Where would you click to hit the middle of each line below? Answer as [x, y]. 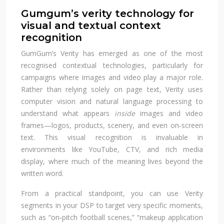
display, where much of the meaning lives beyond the [112, 161]
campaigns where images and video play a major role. [112, 77]
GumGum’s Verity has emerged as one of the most [112, 53]
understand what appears [68, 113]
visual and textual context [91, 25]
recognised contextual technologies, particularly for [112, 65]
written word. [42, 173]
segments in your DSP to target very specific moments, [112, 205]
